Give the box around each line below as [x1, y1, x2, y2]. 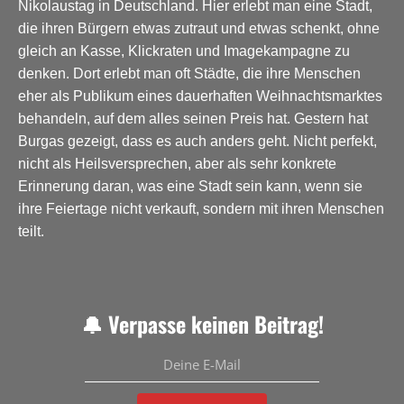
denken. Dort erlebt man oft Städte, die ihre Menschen [18, 65, 361, 81]
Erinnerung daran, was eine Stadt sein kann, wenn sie [18, 178, 363, 194]
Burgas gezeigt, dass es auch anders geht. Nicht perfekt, [18, 133, 377, 149]
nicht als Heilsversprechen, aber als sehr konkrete [18, 155, 336, 171]
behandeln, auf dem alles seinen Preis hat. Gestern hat [18, 110, 368, 126]
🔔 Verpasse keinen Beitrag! [80, 307, 324, 340]
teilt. [18, 223, 44, 239]
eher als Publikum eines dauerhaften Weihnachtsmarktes [18, 87, 382, 104]
